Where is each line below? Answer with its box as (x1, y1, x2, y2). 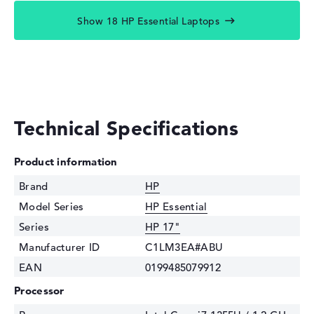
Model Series (19, 200, 84, 214)
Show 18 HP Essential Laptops (77, 15, 220, 28)
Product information (14, 155, 118, 169)
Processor (14, 284, 64, 298)
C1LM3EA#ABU (145, 240, 224, 254)
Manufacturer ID (19, 240, 100, 254)
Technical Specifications (14, 116, 239, 141)
